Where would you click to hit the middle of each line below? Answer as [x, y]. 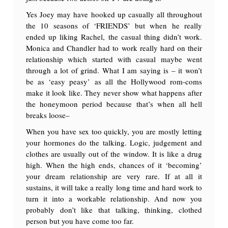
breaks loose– [48, 115]
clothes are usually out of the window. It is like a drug [114, 153]
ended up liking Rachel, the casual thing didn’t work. [114, 36]
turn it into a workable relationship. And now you [114, 198]
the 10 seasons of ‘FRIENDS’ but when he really [114, 25]
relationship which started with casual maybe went [114, 59]
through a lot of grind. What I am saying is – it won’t [114, 70]
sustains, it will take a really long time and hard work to [114, 187]
